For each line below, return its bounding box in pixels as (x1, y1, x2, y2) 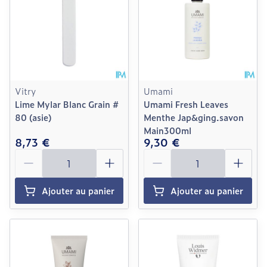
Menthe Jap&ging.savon (144, 111, 244, 123)
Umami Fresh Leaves (144, 98, 228, 110)
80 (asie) (15, 111, 51, 123)
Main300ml (144, 124, 191, 136)
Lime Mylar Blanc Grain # (15, 98, 119, 110)
